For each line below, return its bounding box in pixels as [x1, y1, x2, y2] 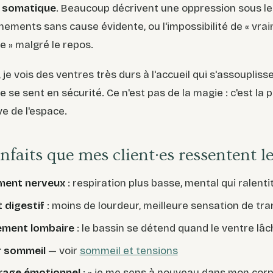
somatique [2, 2, 56, 15]
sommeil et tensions [79, 244, 178, 257]
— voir [45, 244, 80, 257]
